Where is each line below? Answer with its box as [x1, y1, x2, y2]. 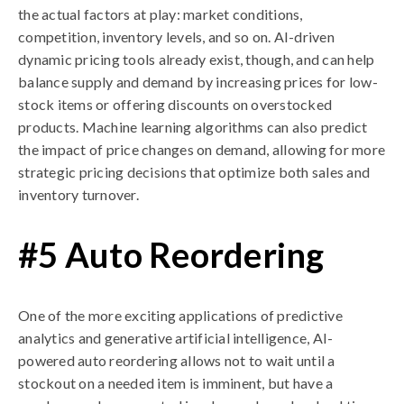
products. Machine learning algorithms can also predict [18, 118, 368, 135]
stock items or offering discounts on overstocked [18, 96, 332, 113]
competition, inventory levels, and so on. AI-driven [18, 28, 335, 45]
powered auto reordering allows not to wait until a [18, 352, 335, 369]
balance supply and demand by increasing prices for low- [18, 73, 378, 90]
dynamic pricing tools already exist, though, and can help [18, 50, 375, 68]
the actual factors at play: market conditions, [18, 5, 303, 23]
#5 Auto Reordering [18, 234, 325, 275]
